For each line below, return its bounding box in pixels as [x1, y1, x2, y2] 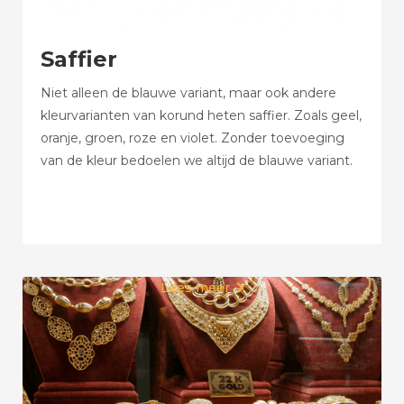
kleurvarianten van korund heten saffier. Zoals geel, [41, 107, 362, 124]
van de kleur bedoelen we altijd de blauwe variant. [41, 152, 353, 169]
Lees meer [160, 280, 230, 296]
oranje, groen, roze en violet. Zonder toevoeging [41, 130, 344, 146]
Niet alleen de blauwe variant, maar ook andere [41, 85, 336, 101]
